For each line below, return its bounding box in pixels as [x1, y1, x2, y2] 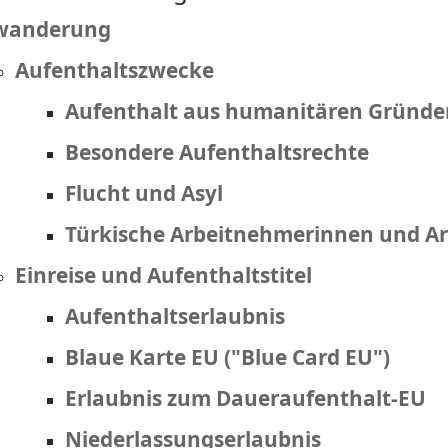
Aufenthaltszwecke [15, 56, 215, 84]
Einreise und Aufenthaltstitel [15, 261, 313, 289]
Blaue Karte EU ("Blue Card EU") [65, 343, 391, 371]
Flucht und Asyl [65, 179, 224, 207]
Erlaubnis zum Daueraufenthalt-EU [65, 384, 427, 412]
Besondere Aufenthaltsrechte [65, 138, 370, 166]
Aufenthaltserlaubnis [65, 302, 286, 330]
